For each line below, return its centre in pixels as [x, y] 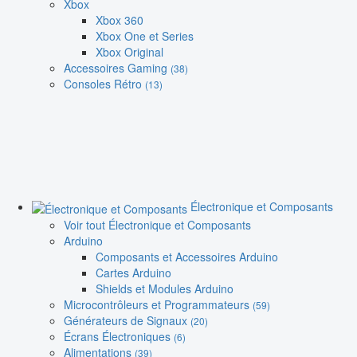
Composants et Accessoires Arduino [187, 256]
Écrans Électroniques [119, 336]
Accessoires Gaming [117, 68]
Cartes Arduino [133, 272]
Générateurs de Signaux [127, 320]
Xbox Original [129, 52]
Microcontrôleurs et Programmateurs [158, 304]
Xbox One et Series [145, 36]
